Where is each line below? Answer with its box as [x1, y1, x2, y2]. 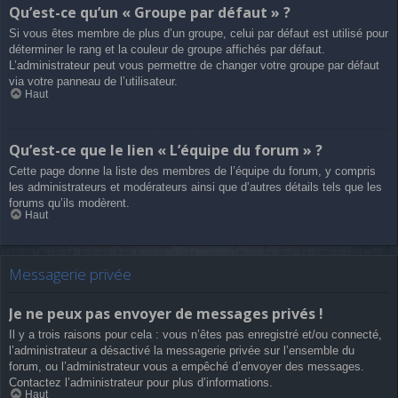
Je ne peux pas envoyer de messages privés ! [9, 303, 323, 323]
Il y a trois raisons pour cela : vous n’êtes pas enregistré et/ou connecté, [9, 327, 382, 341]
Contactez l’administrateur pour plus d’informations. [9, 375, 273, 389]
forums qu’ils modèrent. [9, 195, 130, 210]
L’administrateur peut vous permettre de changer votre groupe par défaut [9, 59, 379, 73]
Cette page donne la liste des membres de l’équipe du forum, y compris [9, 163, 376, 178]
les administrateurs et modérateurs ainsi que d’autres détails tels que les [9, 179, 382, 194]
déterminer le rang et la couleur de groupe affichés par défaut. [9, 43, 325, 57]
